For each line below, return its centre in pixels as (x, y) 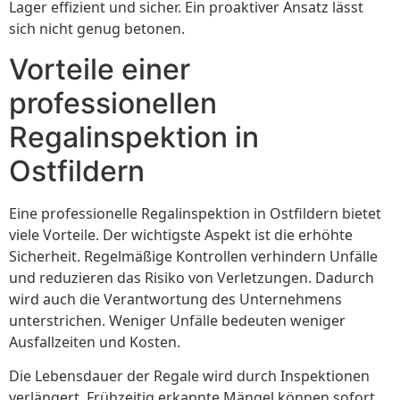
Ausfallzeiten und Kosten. (95, 342)
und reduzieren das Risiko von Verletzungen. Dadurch (192, 277)
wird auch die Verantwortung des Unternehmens (175, 299)
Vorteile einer (100, 69)
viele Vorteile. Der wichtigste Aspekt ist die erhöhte (181, 234)
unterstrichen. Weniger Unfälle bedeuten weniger (177, 320)
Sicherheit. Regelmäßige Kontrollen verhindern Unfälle (193, 256)
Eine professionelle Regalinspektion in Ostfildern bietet (195, 213)
